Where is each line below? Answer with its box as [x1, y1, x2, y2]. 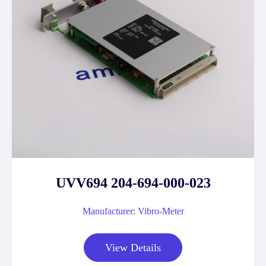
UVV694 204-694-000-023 [55, 175, 211, 191]
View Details [105, 242, 161, 254]
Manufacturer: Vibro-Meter [82, 206, 184, 216]
